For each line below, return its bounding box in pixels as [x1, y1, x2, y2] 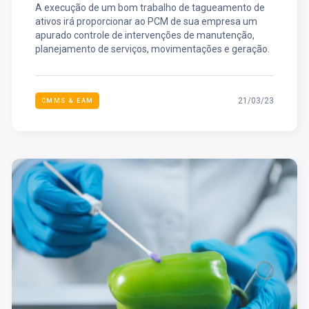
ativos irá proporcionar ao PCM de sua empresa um [34, 15, 257, 27]
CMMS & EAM [41, 97, 94, 104]
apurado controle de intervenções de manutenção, [34, 29, 255, 41]
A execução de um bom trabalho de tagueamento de [34, 1, 265, 13]
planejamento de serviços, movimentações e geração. [34, 43, 270, 54]
